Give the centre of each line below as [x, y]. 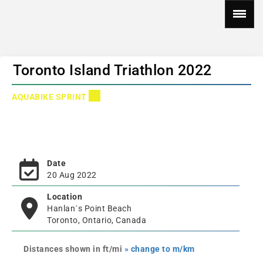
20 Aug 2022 [72, 175]
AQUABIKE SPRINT [50, 97]
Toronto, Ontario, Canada [97, 220]
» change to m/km [159, 249]
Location [65, 197]
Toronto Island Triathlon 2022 [112, 70]
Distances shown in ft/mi [74, 249]
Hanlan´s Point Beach [89, 208]
